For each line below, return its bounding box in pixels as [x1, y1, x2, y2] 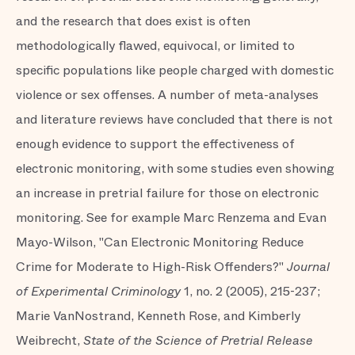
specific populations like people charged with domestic [16, 61, 334, 79]
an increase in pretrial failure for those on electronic [16, 184, 319, 202]
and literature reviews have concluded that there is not [16, 110, 333, 128]
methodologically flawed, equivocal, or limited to [16, 36, 295, 55]
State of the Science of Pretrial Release [83, 331, 313, 349]
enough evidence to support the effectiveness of [16, 135, 295, 153]
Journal [287, 258, 330, 276]
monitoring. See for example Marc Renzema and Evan [16, 208, 326, 227]
